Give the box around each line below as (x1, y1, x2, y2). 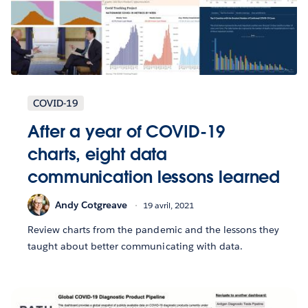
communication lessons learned (27, 166, 280, 188)
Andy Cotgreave (55, 198, 127, 211)
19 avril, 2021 (143, 199, 194, 211)
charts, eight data (27, 144, 168, 166)
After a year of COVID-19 (27, 121, 225, 143)
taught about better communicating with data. (27, 240, 243, 253)
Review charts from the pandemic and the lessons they (27, 223, 279, 236)
